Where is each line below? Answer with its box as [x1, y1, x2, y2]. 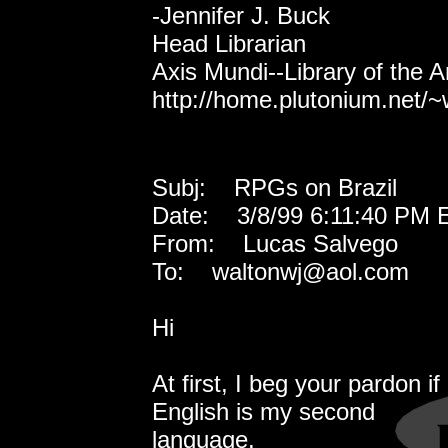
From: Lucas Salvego [152, 229, 398, 257]
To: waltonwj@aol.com [152, 257, 409, 285]
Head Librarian [152, 29, 306, 57]
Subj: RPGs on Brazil [152, 173, 397, 201]
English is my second [152, 397, 375, 425]
